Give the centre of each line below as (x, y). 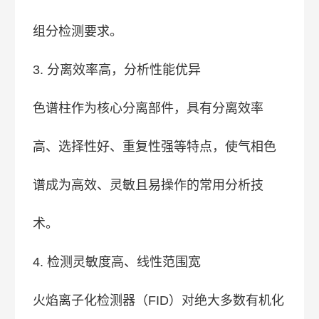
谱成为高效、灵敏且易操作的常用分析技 (148, 185)
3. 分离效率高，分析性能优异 (117, 70)
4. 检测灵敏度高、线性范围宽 (117, 262)
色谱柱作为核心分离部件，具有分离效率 (148, 108)
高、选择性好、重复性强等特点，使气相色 (155, 147)
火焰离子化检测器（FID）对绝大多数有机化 (159, 300)
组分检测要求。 (78, 31)
